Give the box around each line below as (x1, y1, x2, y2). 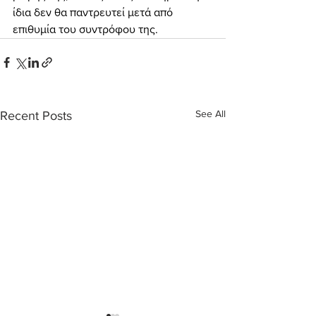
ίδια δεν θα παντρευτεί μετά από (13, 6, 176, 18)
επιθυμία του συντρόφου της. (13, 23, 158, 35)
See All (195, 108, 226, 119)
